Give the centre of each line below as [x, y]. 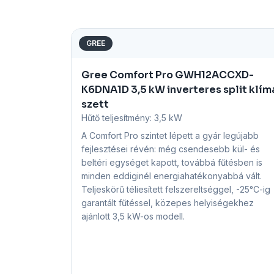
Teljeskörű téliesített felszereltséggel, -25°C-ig [176, 189]
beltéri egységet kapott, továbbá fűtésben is [172, 162]
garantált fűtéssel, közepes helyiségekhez [168, 203]
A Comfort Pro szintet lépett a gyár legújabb [170, 135]
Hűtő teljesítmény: [118, 118]
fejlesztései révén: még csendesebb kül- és [171, 149]
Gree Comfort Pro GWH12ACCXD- [168, 75]
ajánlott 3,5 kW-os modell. [133, 216]
